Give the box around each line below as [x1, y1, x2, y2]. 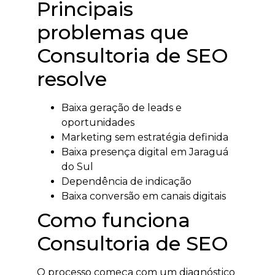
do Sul [61, 160, 93, 172]
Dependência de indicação [61, 175, 192, 187]
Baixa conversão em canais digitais [61, 190, 226, 202]
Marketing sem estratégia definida [61, 131, 228, 143]
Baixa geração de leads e [61, 101, 182, 114]
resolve [37, 66, 107, 91]
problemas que [37, 20, 188, 44]
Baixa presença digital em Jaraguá [61, 145, 228, 158]
